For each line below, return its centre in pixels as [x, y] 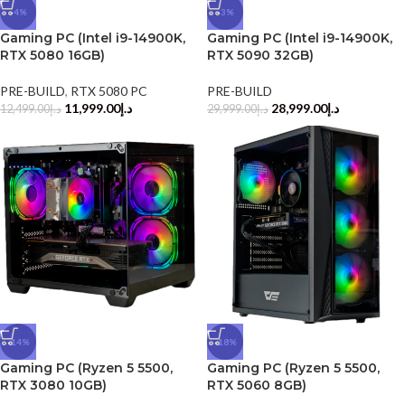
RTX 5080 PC [109, 90]
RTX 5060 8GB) [257, 385]
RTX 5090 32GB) [260, 55]
